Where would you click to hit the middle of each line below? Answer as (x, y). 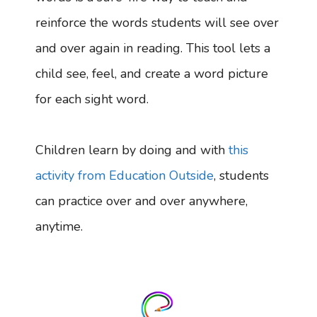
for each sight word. (92, 99)
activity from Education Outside (125, 175)
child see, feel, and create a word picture (152, 73)
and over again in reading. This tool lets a (153, 48)
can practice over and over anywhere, (142, 201)
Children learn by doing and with (132, 150)
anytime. (61, 226)
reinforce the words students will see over (157, 22)
